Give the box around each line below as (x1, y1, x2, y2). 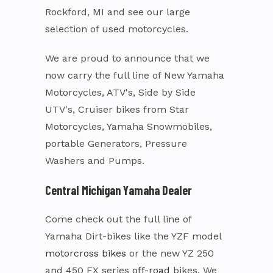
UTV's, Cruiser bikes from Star (45, 104, 189, 115)
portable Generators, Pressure (45, 138, 187, 149)
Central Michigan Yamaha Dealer (45, 183, 192, 197)
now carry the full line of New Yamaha (45, 69, 224, 81)
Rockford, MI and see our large (45, 6, 190, 18)
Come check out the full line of (45, 213, 191, 225)
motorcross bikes (45, 247, 126, 259)
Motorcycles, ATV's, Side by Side (45, 87, 196, 98)
